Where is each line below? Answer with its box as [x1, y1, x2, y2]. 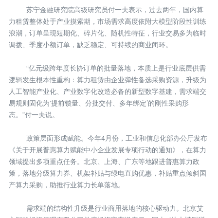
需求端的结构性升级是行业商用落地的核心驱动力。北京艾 [26, 202, 203, 213]
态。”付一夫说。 [9, 109, 59, 119]
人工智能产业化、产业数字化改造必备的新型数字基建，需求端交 [9, 85, 206, 96]
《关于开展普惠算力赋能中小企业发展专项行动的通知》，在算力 [9, 144, 206, 154]
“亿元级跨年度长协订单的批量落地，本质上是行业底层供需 [26, 62, 206, 73]
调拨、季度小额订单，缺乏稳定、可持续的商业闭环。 [9, 38, 172, 49]
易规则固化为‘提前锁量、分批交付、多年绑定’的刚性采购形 [9, 97, 189, 108]
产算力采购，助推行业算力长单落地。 [9, 179, 125, 189]
